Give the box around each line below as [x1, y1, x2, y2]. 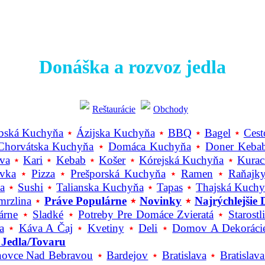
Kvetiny [87, 222, 124, 235]
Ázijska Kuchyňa [76, 127, 155, 140]
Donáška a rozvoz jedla [39, 56, 226, 78]
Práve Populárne [44, 195, 127, 208]
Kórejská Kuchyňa [139, 154, 224, 167]
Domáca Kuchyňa [108, 140, 191, 153]
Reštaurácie [92, 104, 135, 114]
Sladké [33, 208, 64, 221]
